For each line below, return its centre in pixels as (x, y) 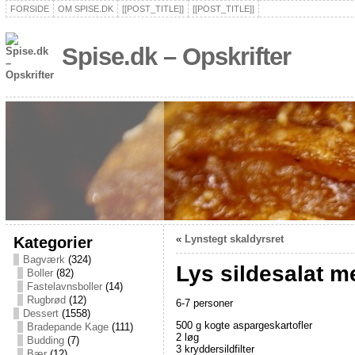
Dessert (40, 313)
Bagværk (44, 260)
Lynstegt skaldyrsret (234, 239)
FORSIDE (29, 9)
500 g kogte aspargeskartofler (244, 325)
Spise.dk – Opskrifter (176, 57)
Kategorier (53, 242)
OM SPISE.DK (85, 9)
